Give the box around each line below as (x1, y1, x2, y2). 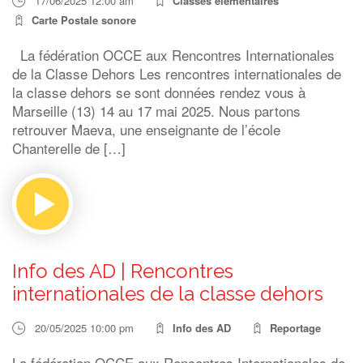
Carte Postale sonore (32, 12, 136, 28)
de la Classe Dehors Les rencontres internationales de (12, 63, 341, 83)
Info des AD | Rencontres (12, 259, 233, 283)
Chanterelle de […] (12, 138, 126, 158)
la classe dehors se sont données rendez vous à (12, 82, 305, 102)
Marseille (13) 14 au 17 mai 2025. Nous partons (12, 100, 301, 121)
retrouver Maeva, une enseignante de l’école (12, 119, 280, 139)
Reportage (270, 320, 321, 335)
